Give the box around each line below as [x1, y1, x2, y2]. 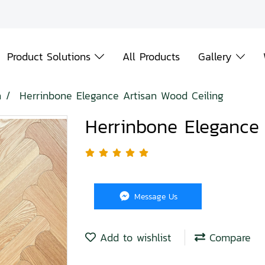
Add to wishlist [96, 230, 171, 246]
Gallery [198, 49, 236, 64]
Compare [205, 230, 251, 246]
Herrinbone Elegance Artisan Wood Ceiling [20, 88, 224, 104]
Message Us [131, 190, 178, 203]
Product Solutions [7, 49, 95, 64]
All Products [122, 49, 180, 64]
